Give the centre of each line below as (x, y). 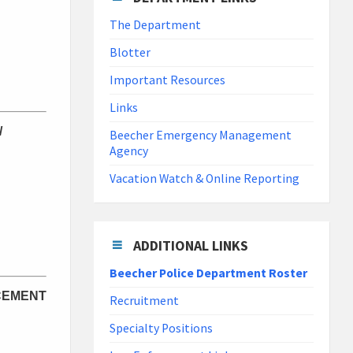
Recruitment (145, 301)
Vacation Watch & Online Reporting (205, 179)
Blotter (130, 53)
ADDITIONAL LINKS (191, 246)
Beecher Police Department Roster (209, 273)
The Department (156, 25)
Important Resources (168, 80)
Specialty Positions (162, 329)
